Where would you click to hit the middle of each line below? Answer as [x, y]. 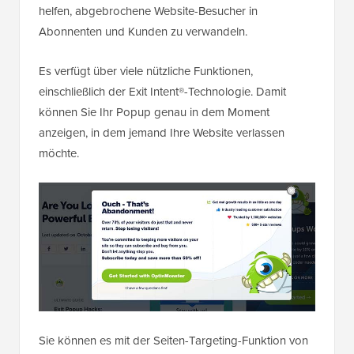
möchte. [59, 154]
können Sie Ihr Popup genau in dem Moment [154, 113]
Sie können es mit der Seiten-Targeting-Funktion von [173, 340]
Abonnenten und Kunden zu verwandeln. [143, 32]
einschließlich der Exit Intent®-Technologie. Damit [162, 92]
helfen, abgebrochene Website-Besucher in [148, 11]
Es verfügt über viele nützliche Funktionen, [146, 72]
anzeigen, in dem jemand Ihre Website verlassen [162, 133]
